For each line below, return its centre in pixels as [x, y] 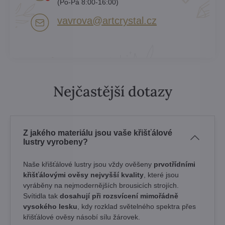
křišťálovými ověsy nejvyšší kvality [83, 175]
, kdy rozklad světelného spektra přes [137, 206]
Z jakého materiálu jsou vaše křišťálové [98, 133]
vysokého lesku [50, 206]
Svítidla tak [41, 196]
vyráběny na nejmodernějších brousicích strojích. [101, 185]
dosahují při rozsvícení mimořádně [119, 196]
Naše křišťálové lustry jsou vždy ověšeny [88, 164]
